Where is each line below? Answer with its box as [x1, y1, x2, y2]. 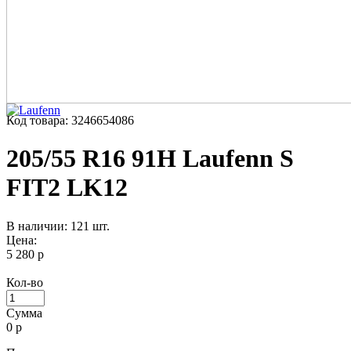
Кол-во [6, 275, 43, 289]
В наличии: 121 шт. [6, 219, 110, 233]
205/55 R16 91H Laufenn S [6, 144, 294, 173]
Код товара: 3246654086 [6, 114, 134, 127]
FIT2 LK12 [6, 173, 128, 202]
